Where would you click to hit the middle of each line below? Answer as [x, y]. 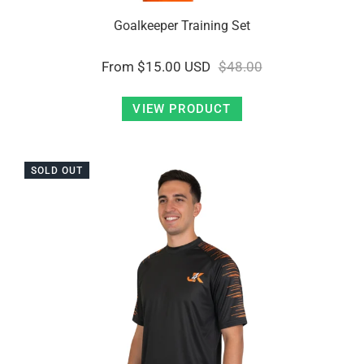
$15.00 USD [174, 67]
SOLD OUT [57, 171]
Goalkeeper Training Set [182, 26]
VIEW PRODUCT [182, 109]
